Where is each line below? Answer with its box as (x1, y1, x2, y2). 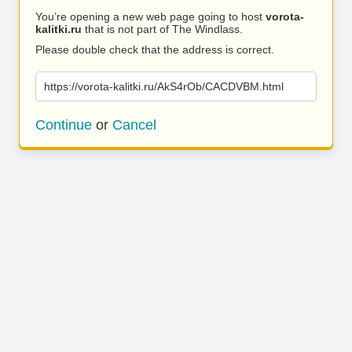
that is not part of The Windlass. (82, 23, 243, 35)
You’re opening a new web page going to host (35, 10, 266, 23)
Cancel (112, 117, 156, 133)
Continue (35, 117, 92, 133)
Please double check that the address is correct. (35, 43, 274, 56)
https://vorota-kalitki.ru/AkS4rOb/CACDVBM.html (44, 80, 284, 93)
